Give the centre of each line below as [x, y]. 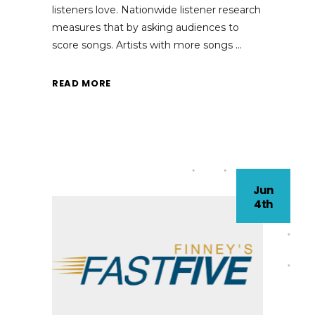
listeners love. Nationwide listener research [156, 10]
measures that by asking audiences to [146, 28]
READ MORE [82, 83]
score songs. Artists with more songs [144, 45]
